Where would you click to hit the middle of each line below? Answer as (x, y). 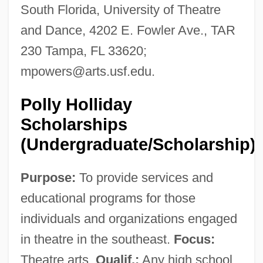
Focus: (194, 239)
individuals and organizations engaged (129, 218)
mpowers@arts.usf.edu (86, 71)
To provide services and (144, 177)
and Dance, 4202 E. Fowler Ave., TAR (128, 30)
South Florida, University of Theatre (120, 9)
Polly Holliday (76, 104)
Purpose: (48, 177)
